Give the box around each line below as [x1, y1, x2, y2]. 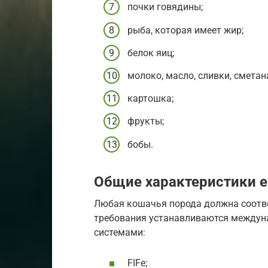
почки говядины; [127, 1, 203, 13]
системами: [94, 226, 145, 238]
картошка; [127, 93, 173, 105]
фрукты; [127, 115, 164, 127]
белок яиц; [127, 47, 174, 59]
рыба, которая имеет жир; [127, 24, 243, 36]
